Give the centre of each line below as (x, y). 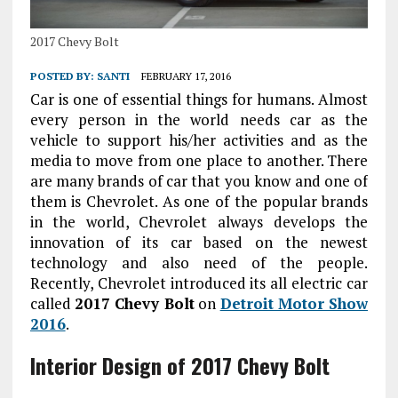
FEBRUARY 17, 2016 (186, 76)
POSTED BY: (63, 76)
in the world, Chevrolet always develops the (199, 222)
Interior (63, 366)
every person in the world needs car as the (199, 120)
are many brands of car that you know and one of (199, 181)
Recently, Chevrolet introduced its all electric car (199, 283)
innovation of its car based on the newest (199, 243)
